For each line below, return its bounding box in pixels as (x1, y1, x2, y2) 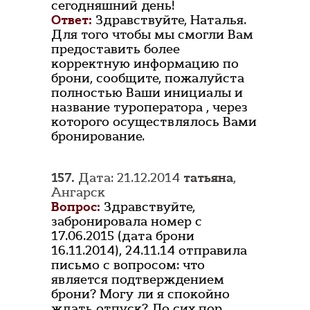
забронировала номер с (51, 213, 202, 230)
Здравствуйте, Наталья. (95, 12, 246, 29)
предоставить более (51, 41, 180, 58)
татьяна (183, 170, 233, 187)
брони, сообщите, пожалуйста (51, 70, 244, 87)
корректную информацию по (51, 55, 239, 73)
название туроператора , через (51, 99, 248, 116)
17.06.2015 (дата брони (51, 228, 194, 245)
